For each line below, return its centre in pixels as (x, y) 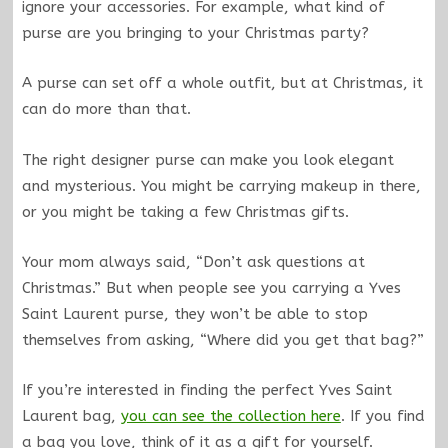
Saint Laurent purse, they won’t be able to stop (194, 314)
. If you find (382, 416)
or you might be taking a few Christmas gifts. (185, 211)
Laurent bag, (71, 416)
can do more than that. (106, 109)
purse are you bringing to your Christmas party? (195, 32)
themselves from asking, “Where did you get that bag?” (222, 340)
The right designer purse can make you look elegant (207, 159)
